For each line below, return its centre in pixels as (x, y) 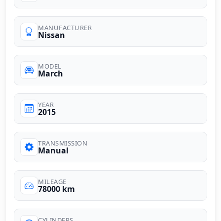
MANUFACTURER (65, 27)
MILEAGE (52, 181)
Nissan (52, 35)
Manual (53, 150)
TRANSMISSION (63, 143)
